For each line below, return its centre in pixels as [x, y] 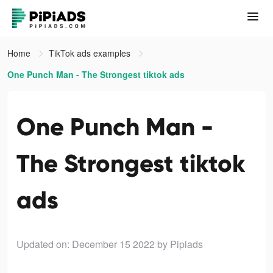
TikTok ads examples [91, 53]
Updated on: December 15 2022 [86, 244]
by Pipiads [180, 244]
